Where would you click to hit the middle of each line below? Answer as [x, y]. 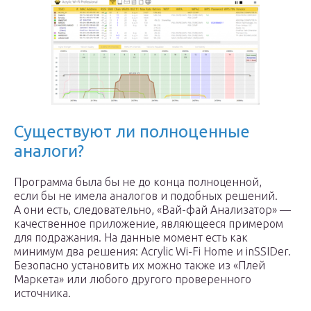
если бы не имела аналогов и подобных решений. [146, 196]
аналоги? [49, 151]
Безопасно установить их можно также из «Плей [140, 265]
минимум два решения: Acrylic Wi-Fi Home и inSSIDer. [152, 251]
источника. [42, 293]
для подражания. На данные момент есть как [131, 237]
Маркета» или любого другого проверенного [133, 279]
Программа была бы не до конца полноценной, [138, 182]
